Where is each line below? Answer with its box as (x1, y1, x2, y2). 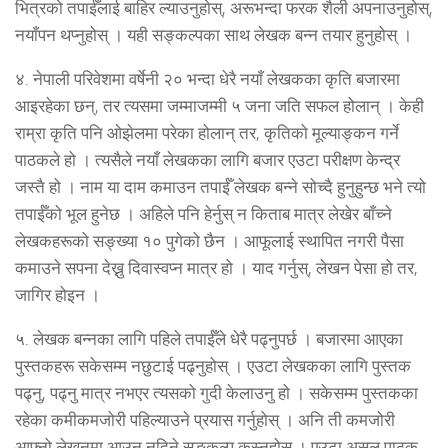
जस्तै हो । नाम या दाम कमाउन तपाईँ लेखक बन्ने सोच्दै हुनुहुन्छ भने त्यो (15, 177, 426, 198)
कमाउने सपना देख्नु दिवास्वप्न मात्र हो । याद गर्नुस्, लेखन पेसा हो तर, (15, 258, 418, 279)
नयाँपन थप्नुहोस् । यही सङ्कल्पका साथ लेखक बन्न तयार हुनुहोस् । (15, 25, 412, 46)
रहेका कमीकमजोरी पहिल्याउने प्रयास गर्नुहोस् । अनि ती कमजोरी (15, 410, 395, 431)
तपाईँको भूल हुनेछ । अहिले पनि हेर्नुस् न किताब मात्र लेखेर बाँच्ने (15, 204, 392, 225)
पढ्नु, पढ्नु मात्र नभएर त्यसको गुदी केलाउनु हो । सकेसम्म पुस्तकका (15, 383, 418, 404)
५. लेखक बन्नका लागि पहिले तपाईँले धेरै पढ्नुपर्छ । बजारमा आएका (15, 329, 403, 350)
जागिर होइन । (15, 285, 100, 306)
